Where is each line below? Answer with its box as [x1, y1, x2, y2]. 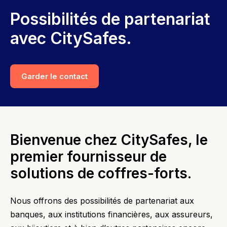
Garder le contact [21, 71, 88, 81]
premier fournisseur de [10, 147, 167, 165]
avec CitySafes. [10, 28, 132, 48]
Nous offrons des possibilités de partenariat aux [10, 195, 194, 206]
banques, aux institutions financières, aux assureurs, [10, 209, 213, 219]
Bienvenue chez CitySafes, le [10, 131, 208, 148]
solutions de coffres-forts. [10, 164, 192, 182]
